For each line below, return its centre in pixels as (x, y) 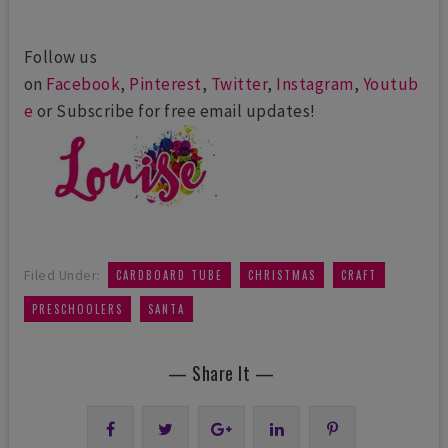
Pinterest (165, 84)
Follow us (60, 57)
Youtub (390, 84)
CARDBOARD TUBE (170, 275)
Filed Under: (62, 275)
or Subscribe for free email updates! (174, 111)
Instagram (315, 84)
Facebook (83, 84)
